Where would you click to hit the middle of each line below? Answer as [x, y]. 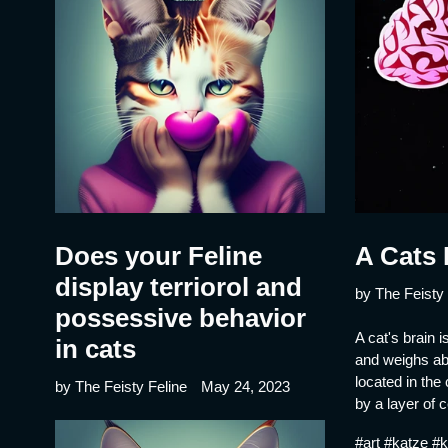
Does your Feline [158, 255]
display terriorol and [178, 286]
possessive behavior [180, 317]
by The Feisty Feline [121, 386]
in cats [95, 348]
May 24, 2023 [245, 386]
